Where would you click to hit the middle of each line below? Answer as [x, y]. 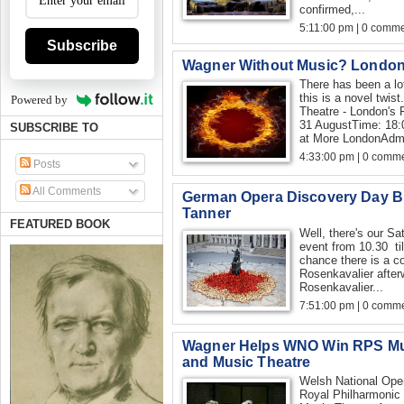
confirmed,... [332, 9]
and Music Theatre [247, 362]
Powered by [39, 99]
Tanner [207, 213]
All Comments [66, 191]
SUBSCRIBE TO [54, 127]
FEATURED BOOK [60, 224]
